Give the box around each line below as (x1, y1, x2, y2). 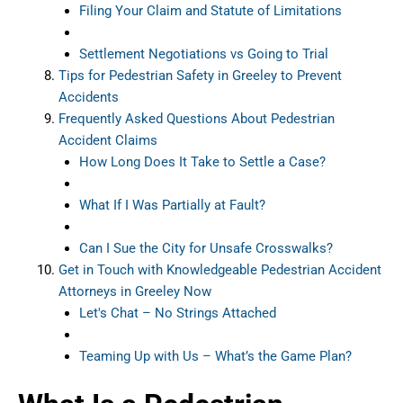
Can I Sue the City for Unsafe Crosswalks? (78, 239, 333, 256)
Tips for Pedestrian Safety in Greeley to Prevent (58, 67, 342, 84)
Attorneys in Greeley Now (58, 282, 211, 300)
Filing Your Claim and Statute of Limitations (78, 2, 342, 19)
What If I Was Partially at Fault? (78, 196, 265, 213)
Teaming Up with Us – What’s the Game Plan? (78, 347, 352, 364)
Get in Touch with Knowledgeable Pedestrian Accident (58, 261, 381, 278)
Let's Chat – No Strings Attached (78, 304, 276, 321)
